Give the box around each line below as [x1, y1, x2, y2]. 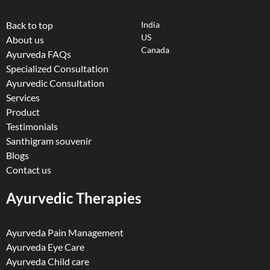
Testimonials [6, 121, 58, 133]
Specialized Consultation [6, 63, 108, 75]
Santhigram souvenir [6, 135, 92, 147]
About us [6, 34, 44, 46]
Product [6, 106, 40, 118]
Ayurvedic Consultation [6, 77, 104, 89]
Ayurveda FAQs [6, 48, 71, 60]
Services [6, 92, 40, 104]
